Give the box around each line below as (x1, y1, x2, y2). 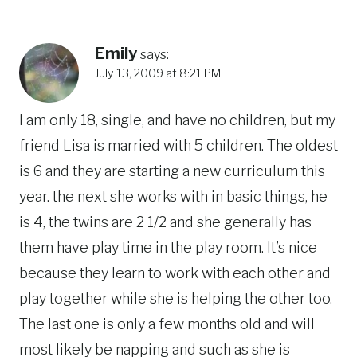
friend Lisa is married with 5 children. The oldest (19, 137, 338, 155)
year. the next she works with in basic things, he (19, 188, 328, 206)
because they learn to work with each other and (19, 265, 331, 282)
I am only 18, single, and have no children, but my (19, 112, 335, 129)
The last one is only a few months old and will (19, 316, 315, 333)
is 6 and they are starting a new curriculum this (19, 163, 325, 180)
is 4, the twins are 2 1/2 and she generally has (19, 214, 312, 231)
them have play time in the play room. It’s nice (19, 239, 317, 257)
